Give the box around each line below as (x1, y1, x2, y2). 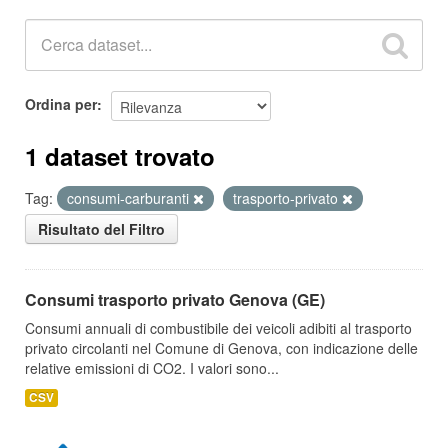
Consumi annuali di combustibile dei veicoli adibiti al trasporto (25, 318, 412, 338)
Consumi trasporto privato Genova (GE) (25, 288, 325, 311)
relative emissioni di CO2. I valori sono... (25, 358, 279, 378)
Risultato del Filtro (38, 219, 165, 239)
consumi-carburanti (67, 188, 193, 208)
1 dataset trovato (25, 139, 215, 173)
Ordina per (25, 93, 97, 114)
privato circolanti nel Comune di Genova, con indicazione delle (25, 338, 418, 358)
